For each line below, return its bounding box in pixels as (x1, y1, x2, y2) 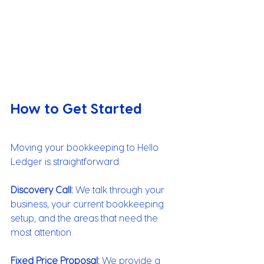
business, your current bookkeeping (11, 197, 166, 209)
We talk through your (73, 183, 167, 195)
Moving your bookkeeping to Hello (11, 141, 161, 153)
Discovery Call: (11, 183, 73, 195)
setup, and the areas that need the (11, 212, 160, 223)
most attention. (11, 226, 72, 237)
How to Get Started (11, 99, 142, 117)
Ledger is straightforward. (11, 155, 120, 167)
